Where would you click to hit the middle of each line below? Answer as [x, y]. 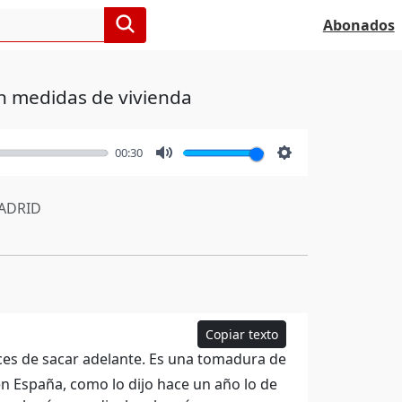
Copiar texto [242, 334]
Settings [313, 172]
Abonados [358, 25]
